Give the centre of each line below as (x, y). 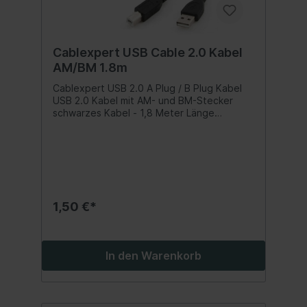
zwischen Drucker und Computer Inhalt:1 (129, 149)
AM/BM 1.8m (90, 67)
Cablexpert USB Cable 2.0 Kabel (148, 52)
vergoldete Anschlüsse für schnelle (134, 125)
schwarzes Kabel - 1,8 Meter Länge (134, 112)
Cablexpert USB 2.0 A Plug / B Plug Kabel (147, 88)
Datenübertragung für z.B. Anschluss (137, 137)
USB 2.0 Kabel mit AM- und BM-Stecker (143, 100)
